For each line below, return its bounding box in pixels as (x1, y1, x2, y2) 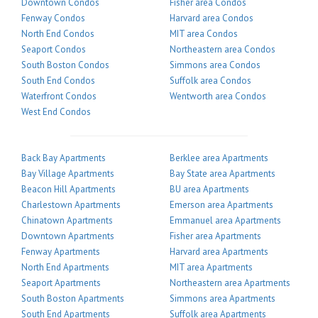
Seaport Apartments (21, 276, 101, 289)
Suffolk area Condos (170, 74, 251, 87)
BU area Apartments (170, 182, 249, 195)
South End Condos (21, 74, 95, 87)
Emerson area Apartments (170, 198, 273, 211)
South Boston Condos (21, 58, 109, 71)
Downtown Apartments (21, 229, 114, 242)
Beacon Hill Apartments (21, 182, 116, 195)
